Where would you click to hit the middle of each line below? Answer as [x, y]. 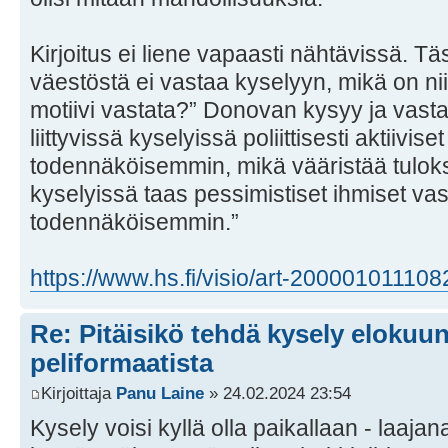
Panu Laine [160, 392]
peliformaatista [121, 363]
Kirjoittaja [78, 392]
